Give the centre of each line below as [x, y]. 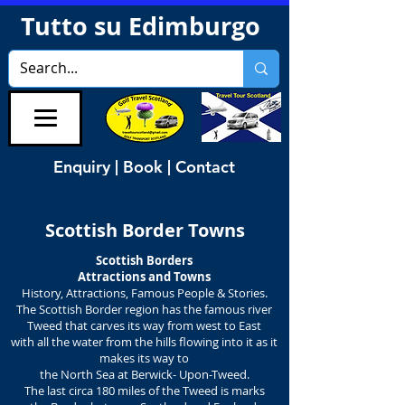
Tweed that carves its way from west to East [144, 325]
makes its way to [144, 358]
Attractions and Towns [144, 277]
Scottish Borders [144, 260]
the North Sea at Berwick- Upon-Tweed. [144, 374]
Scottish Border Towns [145, 230]
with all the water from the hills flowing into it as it [144, 342]
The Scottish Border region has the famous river [144, 309]
